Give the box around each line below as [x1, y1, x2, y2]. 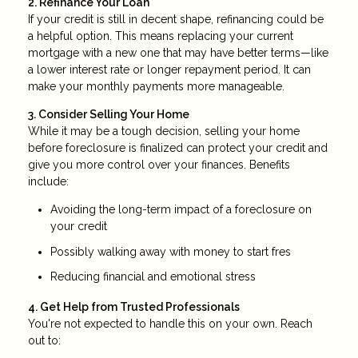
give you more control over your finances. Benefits [28, 158, 290, 172]
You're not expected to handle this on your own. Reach [28, 317, 312, 331]
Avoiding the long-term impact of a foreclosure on [50, 203, 312, 217]
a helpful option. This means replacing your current [28, 30, 293, 43]
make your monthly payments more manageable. [28, 80, 284, 93]
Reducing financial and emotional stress [50, 270, 256, 284]
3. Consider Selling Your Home [28, 108, 189, 121]
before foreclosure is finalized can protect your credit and [28, 141, 328, 155]
